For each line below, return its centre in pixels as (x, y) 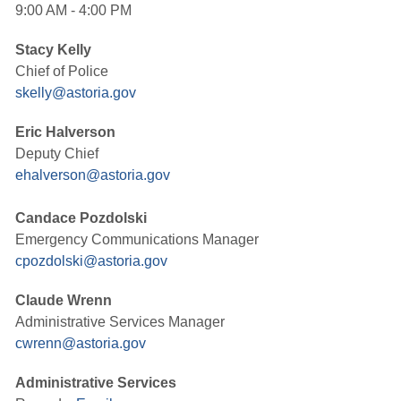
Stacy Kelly (53, 50)
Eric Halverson (65, 132)
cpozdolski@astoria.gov (91, 261)
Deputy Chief (57, 154)
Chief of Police (62, 71)
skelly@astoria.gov (76, 93)
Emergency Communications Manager (137, 239)
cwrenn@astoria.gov (81, 343)
